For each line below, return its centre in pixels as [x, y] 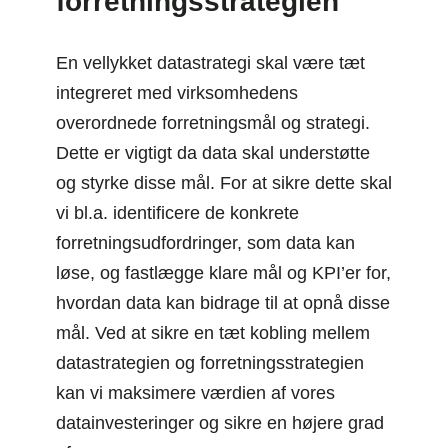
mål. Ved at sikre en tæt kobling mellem [213, 332]
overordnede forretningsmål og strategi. [213, 122]
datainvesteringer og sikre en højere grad [220, 422]
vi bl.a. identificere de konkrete [177, 212]
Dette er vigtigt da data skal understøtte [213, 152]
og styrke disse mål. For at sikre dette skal [224, 182]
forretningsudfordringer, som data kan [205, 242]
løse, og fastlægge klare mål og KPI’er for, [223, 272]
